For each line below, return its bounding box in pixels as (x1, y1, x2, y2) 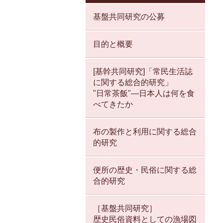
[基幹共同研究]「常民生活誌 (93, 67, 193, 76)
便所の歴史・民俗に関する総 (93, 166, 197, 175)
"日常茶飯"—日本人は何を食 (93, 89, 195, 98)
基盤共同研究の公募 (93, 12, 165, 21)
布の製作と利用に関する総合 (93, 127, 197, 136)
